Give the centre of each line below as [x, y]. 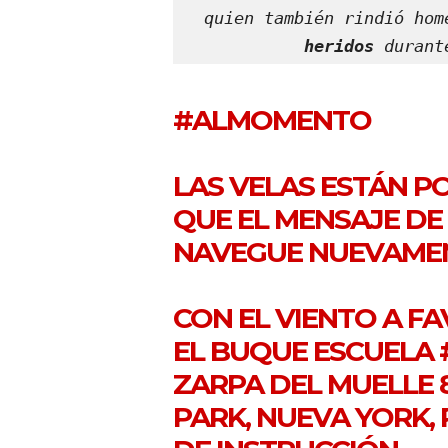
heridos [339, 45]
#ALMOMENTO [272, 119]
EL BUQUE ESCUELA [306, 350]
